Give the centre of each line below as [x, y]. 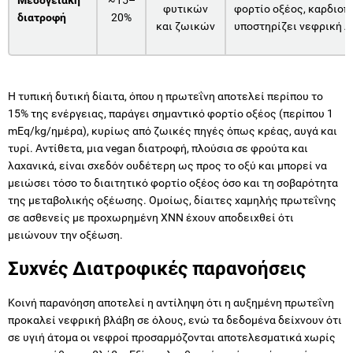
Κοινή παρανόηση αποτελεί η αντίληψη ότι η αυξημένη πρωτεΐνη [171, 302]
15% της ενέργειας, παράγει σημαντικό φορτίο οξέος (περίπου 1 [171, 113]
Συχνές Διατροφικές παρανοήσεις [157, 268]
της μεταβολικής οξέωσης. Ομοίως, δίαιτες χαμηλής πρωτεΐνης [172, 200]
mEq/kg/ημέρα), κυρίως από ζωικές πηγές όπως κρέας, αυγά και [173, 130]
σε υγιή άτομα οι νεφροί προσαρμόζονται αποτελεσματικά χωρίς [172, 337]
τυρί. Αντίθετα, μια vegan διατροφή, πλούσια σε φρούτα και [158, 148]
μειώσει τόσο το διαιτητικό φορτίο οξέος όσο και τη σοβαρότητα [173, 182]
